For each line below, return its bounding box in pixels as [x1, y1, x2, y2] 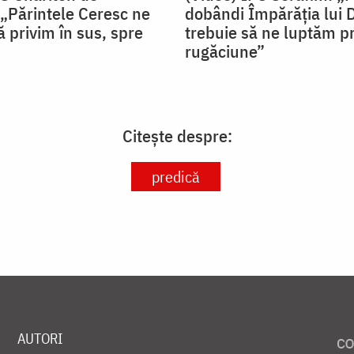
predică [152, 166, 200, 188]
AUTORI [17, 330, 63, 348]
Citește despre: [122, 124, 232, 148]
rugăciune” [185, 40, 265, 63]
